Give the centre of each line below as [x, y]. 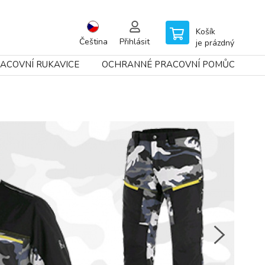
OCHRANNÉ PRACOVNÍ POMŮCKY [174, 64]
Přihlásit [135, 42]
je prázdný [215, 43]
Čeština [93, 42]
